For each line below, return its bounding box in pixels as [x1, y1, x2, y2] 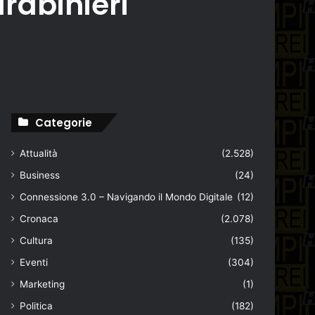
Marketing [20, 278, 65, 290]
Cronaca [20, 213, 59, 224]
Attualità [20, 148, 58, 159]
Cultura [20, 235, 53, 246]
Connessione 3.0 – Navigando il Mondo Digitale [20, 191, 233, 202]
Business [20, 169, 60, 181]
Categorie [35, 115, 93, 130]
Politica [20, 300, 53, 311]
